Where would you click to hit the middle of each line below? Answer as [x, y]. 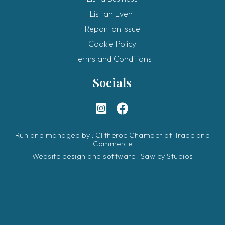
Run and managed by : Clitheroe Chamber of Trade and [113, 135]
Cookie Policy [113, 43]
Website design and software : [86, 156]
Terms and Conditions [112, 59]
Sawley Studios [167, 156]
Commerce [113, 144]
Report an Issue [112, 28]
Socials [113, 82]
